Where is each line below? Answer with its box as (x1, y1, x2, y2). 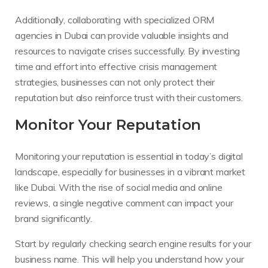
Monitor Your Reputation (15, 116, 202, 134)
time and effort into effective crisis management (15, 60, 218, 73)
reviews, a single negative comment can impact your (15, 196, 233, 209)
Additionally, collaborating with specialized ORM (15, 14, 215, 26)
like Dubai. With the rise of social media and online (15, 181, 223, 193)
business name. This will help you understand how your (15, 252, 244, 265)
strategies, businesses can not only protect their (15, 76, 215, 89)
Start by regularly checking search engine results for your (15, 237, 251, 249)
